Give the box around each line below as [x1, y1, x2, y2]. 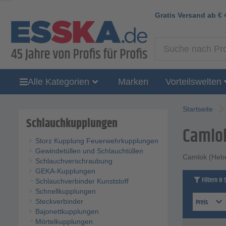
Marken [118, 76, 148, 87]
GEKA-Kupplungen [35, 167, 95, 176]
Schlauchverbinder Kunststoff [35, 177, 129, 186]
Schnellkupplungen [35, 187, 96, 196]
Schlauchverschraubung [35, 157, 112, 165]
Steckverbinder [35, 197, 83, 206]
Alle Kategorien [28, 76, 89, 87]
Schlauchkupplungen [26, 115, 118, 133]
